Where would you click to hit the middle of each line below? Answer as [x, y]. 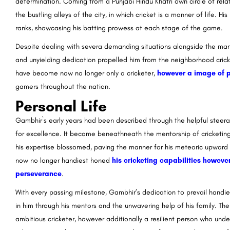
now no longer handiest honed [64, 161]
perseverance [39, 174]
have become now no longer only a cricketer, [86, 73]
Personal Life [61, 106]
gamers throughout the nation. [63, 87]
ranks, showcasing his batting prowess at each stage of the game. [119, 28]
